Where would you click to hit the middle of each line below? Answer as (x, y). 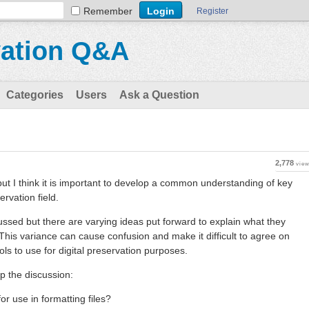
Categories (35, 95)
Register (212, 11)
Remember (108, 11)
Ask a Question (159, 95)
